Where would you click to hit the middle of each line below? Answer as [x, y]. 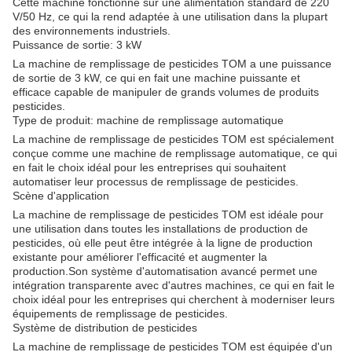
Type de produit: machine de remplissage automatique [148, 120]
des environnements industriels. [92, 31]
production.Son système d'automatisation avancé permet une [165, 271]
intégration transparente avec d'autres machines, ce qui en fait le [174, 285]
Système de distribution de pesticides [105, 328]
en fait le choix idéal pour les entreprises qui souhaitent [149, 167]
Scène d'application [61, 196]
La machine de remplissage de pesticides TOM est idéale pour [168, 214]
